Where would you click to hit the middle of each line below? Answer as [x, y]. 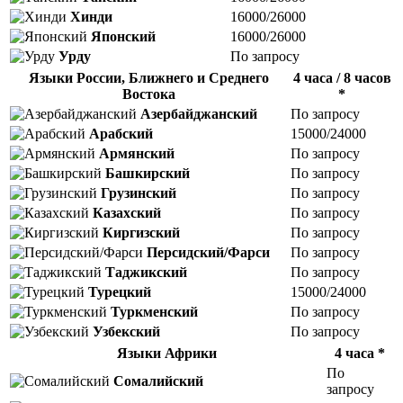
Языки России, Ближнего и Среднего [148, 77]
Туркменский [154, 311]
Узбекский [126, 331]
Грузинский [139, 193]
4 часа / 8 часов [342, 77]
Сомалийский [158, 381]
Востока [148, 94]
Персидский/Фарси [208, 252]
